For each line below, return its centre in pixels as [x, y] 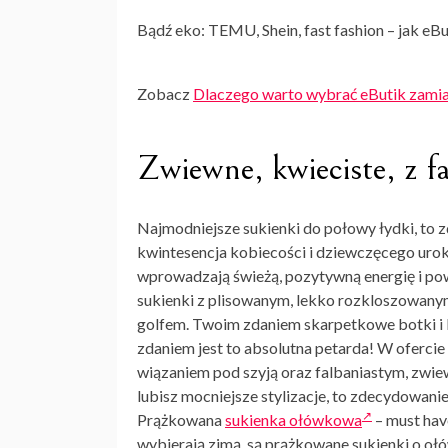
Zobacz [165, 94]
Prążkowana [181, 420]
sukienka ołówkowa [293, 420]
